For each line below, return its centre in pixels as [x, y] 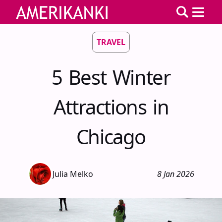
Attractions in [111, 107]
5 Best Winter [111, 77]
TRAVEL [111, 42]
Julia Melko [73, 174]
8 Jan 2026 [176, 174]
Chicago [111, 137]
